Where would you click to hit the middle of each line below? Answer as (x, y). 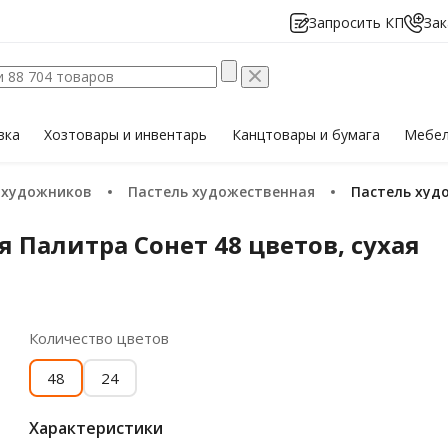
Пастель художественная (227, 191)
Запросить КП (356, 22)
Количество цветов (99, 338)
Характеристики (96, 428)
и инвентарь (165, 134)
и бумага (349, 134)
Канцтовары (275, 134)
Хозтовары (84, 134)
